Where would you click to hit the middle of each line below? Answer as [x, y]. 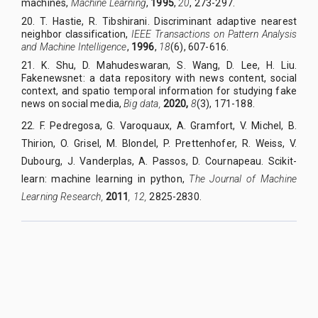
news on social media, [73, 103]
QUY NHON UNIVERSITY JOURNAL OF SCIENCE [123, 283]
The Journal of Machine [243, 179]
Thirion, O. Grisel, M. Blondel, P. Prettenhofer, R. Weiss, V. [159, 143]
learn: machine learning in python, [105, 179]
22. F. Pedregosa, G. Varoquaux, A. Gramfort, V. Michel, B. [159, 125]
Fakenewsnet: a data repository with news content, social [159, 78]
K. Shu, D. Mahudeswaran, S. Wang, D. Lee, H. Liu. [169, 65]
